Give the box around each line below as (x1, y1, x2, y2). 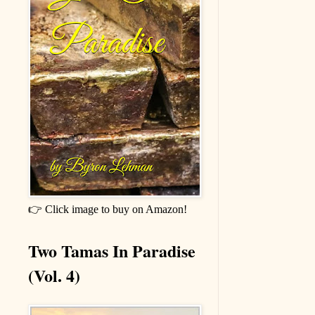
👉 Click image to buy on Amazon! (28, 203, 187, 216)
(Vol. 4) (28, 263, 80, 288)
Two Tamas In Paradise (28, 238, 195, 264)
